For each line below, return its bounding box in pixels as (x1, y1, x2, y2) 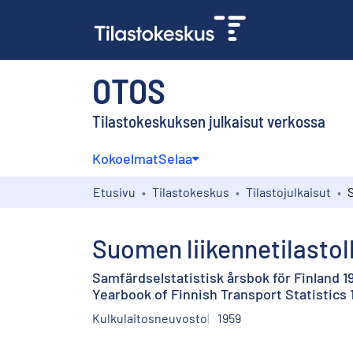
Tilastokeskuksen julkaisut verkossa (92, 110, 325, 131)
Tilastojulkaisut (246, 184, 331, 199)
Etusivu (93, 184, 136, 199)
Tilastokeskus (152, 184, 229, 199)
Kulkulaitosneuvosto (92, 310, 207, 325)
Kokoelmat (92, 149, 158, 167)
